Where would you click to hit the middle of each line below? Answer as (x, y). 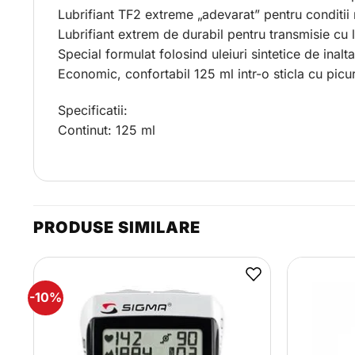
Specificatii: (93, 111)
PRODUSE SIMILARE (117, 227)
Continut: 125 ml (107, 130)
